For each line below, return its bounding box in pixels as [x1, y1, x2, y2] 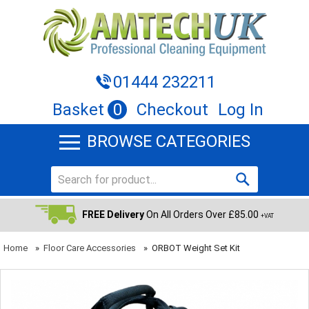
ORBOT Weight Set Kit [152, 243, 240, 253]
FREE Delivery [82, 209, 144, 220]
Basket [52, 100, 104, 119]
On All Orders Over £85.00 [144, 209, 261, 220]
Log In [218, 100, 263, 119]
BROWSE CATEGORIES [86, 132, 250, 151]
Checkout [137, 100, 208, 119]
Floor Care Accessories [43, 243, 136, 253]
